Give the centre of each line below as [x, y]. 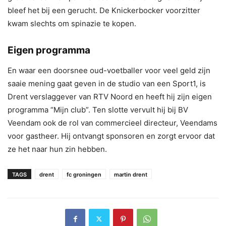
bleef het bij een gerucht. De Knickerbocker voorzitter [104, 10]
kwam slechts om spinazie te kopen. [72, 23]
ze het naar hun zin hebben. [57, 149]
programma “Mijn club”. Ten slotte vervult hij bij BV [98, 109]
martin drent [131, 174]
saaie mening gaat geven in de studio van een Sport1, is [107, 83]
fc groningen [84, 174]
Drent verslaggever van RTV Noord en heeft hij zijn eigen [110, 96]
